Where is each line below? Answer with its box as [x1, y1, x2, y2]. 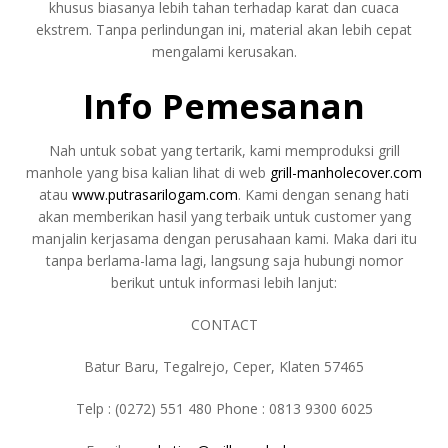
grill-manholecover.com [266, 162, 422, 182]
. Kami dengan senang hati [238, 184, 409, 204]
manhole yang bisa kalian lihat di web [26, 162, 266, 182]
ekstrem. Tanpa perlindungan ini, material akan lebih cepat [36, 19, 412, 39]
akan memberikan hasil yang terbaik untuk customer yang [37, 206, 411, 226]
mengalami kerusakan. [151, 41, 297, 61]
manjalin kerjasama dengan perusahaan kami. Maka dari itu [31, 228, 417, 248]
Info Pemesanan [83, 82, 365, 129]
